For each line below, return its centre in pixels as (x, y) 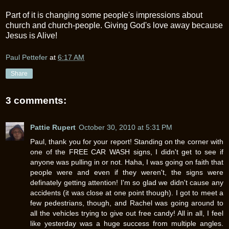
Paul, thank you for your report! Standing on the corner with (127, 141)
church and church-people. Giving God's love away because (114, 25)
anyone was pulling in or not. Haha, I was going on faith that (127, 162)
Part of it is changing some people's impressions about (104, 15)
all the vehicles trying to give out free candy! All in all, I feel (127, 213)
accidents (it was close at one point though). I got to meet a (127, 192)
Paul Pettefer (27, 58)
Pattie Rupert (53, 127)
